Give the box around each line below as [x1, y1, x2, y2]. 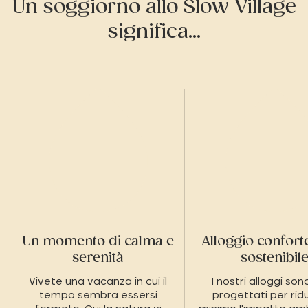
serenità [72, 252, 124, 265]
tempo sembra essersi [38, 290, 157, 300]
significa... [107, 22, 201, 41]
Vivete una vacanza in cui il [29, 276, 167, 287]
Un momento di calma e [22, 235, 174, 248]
